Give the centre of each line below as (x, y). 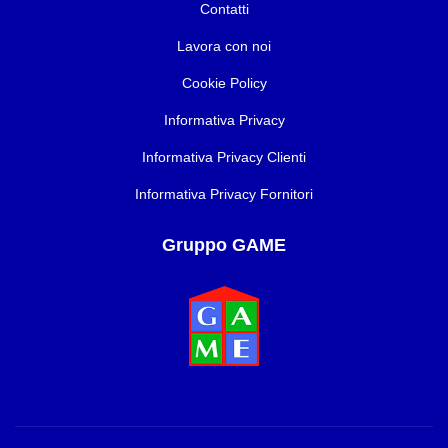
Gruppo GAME (224, 245)
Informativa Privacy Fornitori (224, 194)
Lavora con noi (224, 46)
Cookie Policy (224, 83)
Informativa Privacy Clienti (224, 157)
